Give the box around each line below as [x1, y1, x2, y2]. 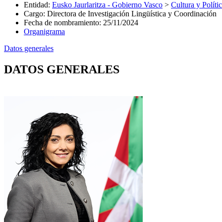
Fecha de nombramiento [24, 18, 99, 27]
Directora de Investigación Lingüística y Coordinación [47, 9, 217, 18]
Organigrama [24, 27, 65, 36]
